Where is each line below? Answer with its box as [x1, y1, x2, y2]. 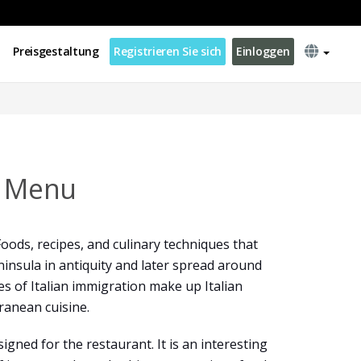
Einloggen [236, 44, 290, 59]
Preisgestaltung [13, 44, 99, 59]
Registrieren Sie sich [113, 44, 222, 59]
